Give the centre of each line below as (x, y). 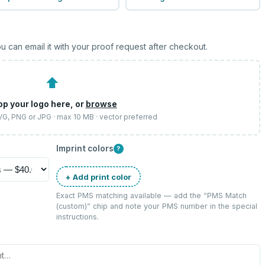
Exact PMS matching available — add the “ (131, 195)
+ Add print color (98, 177)
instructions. (77, 217)
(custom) (71, 206)
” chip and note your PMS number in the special (172, 206)
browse (101, 104)
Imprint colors (85, 148)
